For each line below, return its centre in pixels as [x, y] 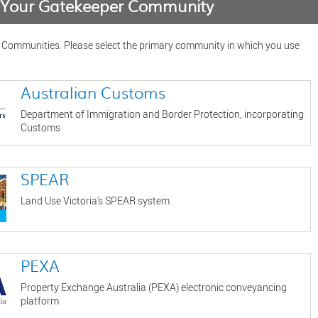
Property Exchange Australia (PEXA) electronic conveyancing [154, 287]
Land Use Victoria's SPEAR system [95, 201]
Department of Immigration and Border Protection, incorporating [162, 114]
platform [40, 301]
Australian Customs [93, 93]
